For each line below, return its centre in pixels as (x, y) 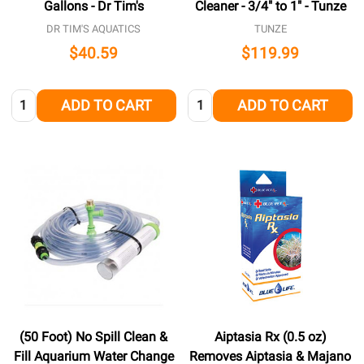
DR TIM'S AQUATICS (94, 29)
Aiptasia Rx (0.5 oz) (270, 337)
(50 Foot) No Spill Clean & (94, 337)
